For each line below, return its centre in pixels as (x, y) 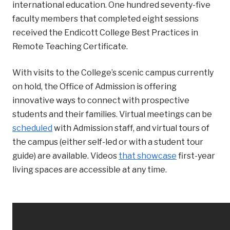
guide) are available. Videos (65, 156)
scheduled (32, 128)
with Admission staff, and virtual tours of (131, 128)
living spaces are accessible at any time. (90, 169)
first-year (196, 156)
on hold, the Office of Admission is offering (94, 86)
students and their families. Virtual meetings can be (112, 114)
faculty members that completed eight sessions (106, 18)
